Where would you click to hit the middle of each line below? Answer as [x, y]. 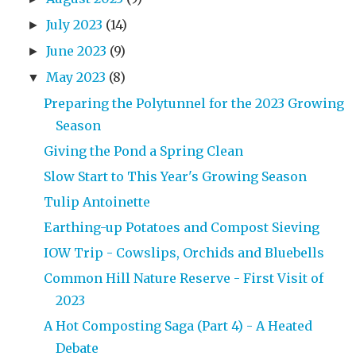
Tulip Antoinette [97, 201]
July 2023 [75, 24]
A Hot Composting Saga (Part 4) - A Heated [178, 325]
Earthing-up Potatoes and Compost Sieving [181, 227]
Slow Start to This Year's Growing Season [175, 176]
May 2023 [76, 77]
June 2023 [77, 50]
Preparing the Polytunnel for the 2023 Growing [193, 103]
